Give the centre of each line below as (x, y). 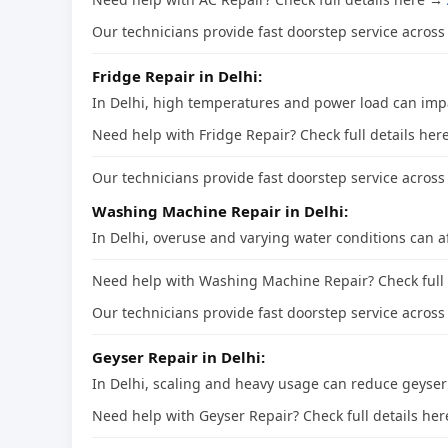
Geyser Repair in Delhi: (178, 357)
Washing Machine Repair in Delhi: (220, 211)
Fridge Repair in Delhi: (177, 76)
